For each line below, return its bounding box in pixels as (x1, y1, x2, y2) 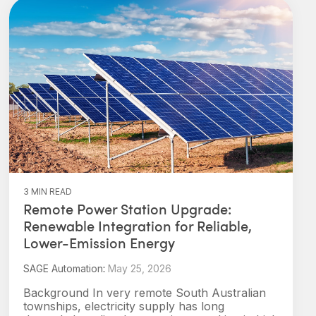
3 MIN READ (23, 186, 72, 197)
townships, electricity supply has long (23, 299, 224, 313)
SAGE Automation (23, 262, 103, 274)
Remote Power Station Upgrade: (23, 199, 231, 219)
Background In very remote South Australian (23, 286, 266, 300)
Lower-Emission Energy (23, 233, 175, 253)
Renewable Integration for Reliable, (23, 216, 252, 236)
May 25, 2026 (108, 262, 171, 274)
